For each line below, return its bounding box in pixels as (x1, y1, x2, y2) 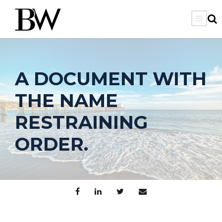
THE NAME (15, 89, 118, 111)
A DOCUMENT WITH (15, 67, 207, 90)
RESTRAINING (15, 111, 148, 133)
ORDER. (15, 132, 88, 155)
